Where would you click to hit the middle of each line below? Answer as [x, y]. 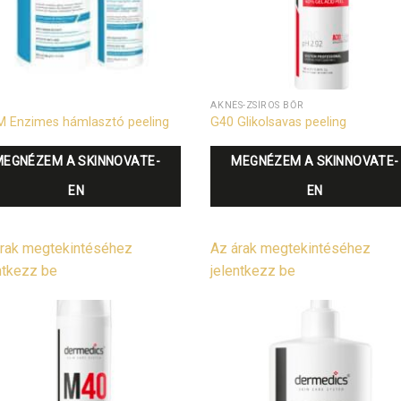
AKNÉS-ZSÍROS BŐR [257, 105]
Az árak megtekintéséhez [291, 249]
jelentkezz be [253, 271]
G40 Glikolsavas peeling [279, 122]
